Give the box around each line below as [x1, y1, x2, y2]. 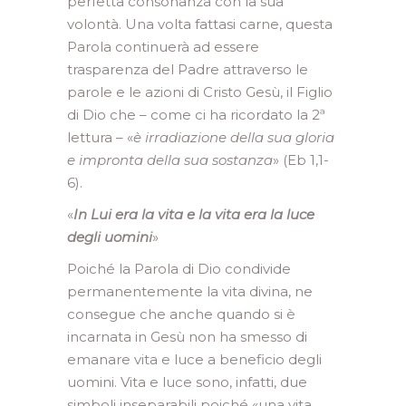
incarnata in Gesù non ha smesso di [67, 328, 307, 345]
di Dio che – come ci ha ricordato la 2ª [67, 106, 325, 123]
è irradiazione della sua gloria [133, 129, 334, 146]
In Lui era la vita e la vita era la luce [73, 206, 314, 223]
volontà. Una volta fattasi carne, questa [67, 15, 333, 33]
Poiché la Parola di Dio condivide [67, 260, 291, 277]
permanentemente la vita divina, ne [67, 283, 313, 300]
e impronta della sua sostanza [67, 151, 273, 169]
